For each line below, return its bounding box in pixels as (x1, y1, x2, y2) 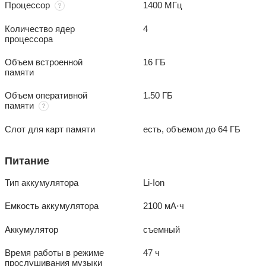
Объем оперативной (5, 90, 87, 101)
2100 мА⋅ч (143, 201, 185, 211)
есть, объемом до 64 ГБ (143, 124, 241, 135)
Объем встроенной (5, 57, 83, 68)
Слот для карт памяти (5, 124, 95, 135)
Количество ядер (5, 24, 75, 34)
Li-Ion (143, 178, 165, 188)
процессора (5, 34, 53, 45)
